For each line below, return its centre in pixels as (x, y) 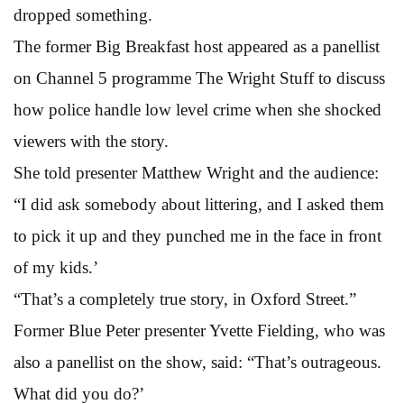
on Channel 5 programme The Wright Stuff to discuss (199, 78)
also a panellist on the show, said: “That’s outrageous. (197, 362)
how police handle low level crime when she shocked (197, 109)
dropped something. (83, 14)
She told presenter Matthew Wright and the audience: (196, 172)
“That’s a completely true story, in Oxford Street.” (185, 298)
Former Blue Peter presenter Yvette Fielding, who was (199, 330)
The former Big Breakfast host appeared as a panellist (197, 46)
